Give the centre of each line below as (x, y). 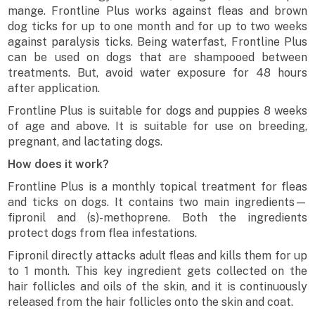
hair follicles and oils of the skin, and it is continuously (157, 287)
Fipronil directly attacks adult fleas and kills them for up (157, 256)
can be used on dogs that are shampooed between (157, 58)
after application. (54, 89)
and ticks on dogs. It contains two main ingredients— (157, 202)
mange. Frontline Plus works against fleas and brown (157, 11)
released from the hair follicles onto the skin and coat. (151, 302)
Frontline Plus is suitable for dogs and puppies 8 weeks (157, 111)
